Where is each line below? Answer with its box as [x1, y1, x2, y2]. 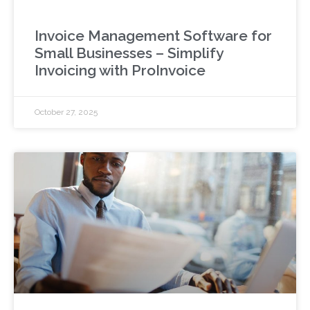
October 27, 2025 [35, 107, 98, 117]
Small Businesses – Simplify [35, 44, 223, 62]
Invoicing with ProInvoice [35, 61, 206, 79]
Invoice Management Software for [35, 26, 272, 44]
